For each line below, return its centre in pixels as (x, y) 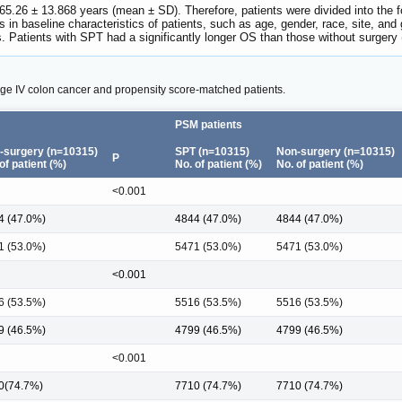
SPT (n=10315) (212, 151)
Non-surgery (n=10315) (336, 151)
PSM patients (209, 124)
